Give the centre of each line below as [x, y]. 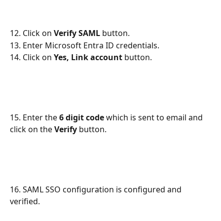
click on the [32, 129]
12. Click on [32, 33]
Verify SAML [77, 33]
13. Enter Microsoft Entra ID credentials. [85, 45]
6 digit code [82, 118]
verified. [25, 201]
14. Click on [32, 57]
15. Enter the [35, 118]
